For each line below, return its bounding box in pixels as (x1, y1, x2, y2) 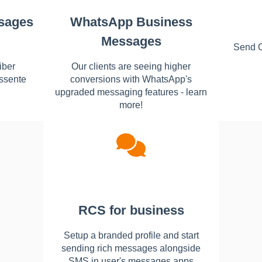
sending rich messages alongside (61, 243, 201, 253)
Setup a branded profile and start (63, 230, 199, 240)
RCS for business (78, 202, 184, 218)
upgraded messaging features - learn (55, 87, 207, 97)
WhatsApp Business (70, 14, 192, 29)
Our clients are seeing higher (71, 61, 191, 71)
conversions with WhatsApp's (70, 74, 192, 84)
